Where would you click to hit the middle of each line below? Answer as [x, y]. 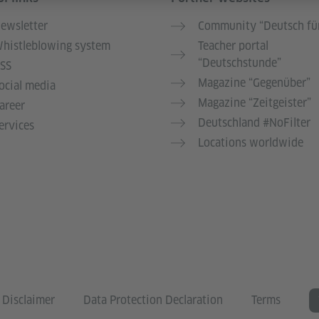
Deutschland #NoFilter [254, 123]
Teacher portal [233, 46]
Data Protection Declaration [153, 300]
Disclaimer [28, 300]
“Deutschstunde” [240, 63]
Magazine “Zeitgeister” [255, 103]
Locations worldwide [251, 143]
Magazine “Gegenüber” [254, 83]
